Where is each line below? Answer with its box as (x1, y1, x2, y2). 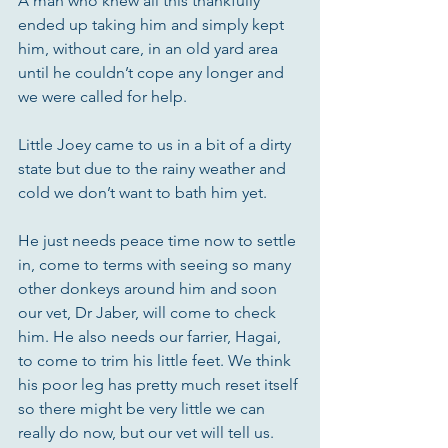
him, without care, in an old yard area (18, 39, 282, 59)
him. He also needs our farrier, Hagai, (18, 327, 285, 347)
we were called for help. (18, 87, 191, 107)
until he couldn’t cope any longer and (18, 63, 288, 83)
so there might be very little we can (18, 399, 269, 419)
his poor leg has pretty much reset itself (18, 375, 302, 395)
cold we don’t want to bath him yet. (18, 183, 271, 203)
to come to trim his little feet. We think (18, 351, 295, 371)
